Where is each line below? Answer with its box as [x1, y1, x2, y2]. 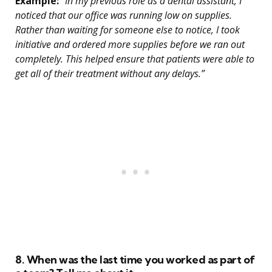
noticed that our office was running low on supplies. [15, 8, 232, 22]
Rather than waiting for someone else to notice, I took [15, 23, 240, 37]
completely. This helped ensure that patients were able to [15, 52, 254, 66]
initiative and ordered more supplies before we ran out [15, 38, 245, 52]
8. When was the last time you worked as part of [15, 253, 255, 267]
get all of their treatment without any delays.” [15, 67, 205, 81]
